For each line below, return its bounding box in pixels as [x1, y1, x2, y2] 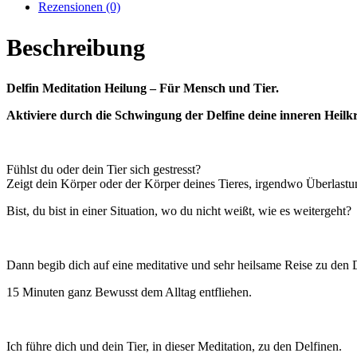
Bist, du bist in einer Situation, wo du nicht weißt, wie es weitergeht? [6, 203, 351, 218]
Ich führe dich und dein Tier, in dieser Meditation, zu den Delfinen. [6, 339, 342, 353]
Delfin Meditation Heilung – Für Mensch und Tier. [6, 80, 279, 95]
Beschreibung [6, 33, 145, 61]
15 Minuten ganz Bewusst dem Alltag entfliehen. [6, 284, 252, 299]
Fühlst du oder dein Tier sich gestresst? [6, 162, 201, 176]
